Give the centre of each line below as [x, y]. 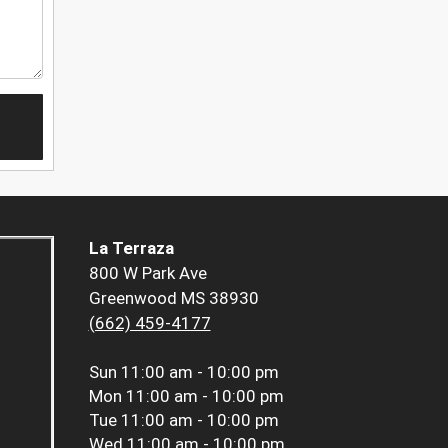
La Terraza [131, 248]
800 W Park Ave [147, 273]
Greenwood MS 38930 [173, 298]
